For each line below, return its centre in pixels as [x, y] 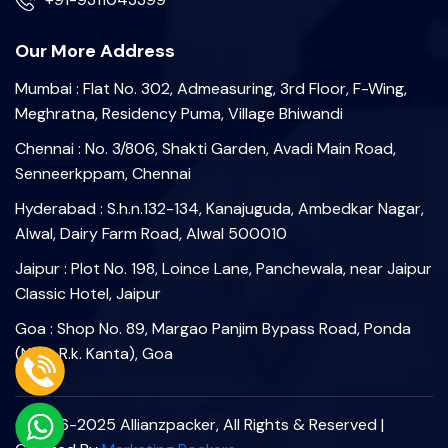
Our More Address [95, 51]
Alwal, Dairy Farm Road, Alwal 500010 [151, 233]
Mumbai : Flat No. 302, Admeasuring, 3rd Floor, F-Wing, [211, 88]
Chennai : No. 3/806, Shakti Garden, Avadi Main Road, [205, 148]
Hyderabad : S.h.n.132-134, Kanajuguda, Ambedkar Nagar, [219, 208]
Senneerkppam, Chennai [103, 173]
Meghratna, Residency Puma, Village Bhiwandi [179, 113]
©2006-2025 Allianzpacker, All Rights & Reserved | [199, 424]
